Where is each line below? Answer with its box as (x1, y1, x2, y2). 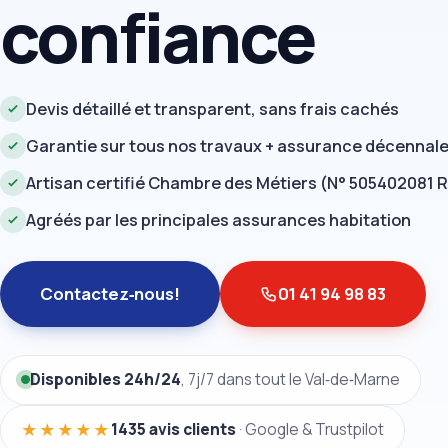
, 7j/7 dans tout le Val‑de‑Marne (181, 368, 400, 390)
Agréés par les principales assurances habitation (26, 208, 411, 231)
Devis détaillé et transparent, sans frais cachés (26, 97, 399, 120)
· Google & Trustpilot (236, 419, 384, 441)
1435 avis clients (111, 419, 236, 441)
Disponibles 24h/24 (30, 368, 181, 390)
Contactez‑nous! (40, 281, 180, 305)
